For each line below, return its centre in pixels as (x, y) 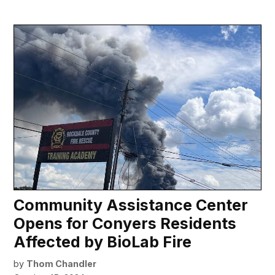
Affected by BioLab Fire (103, 242)
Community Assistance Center (131, 205)
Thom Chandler (62, 264)
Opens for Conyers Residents (125, 224)
